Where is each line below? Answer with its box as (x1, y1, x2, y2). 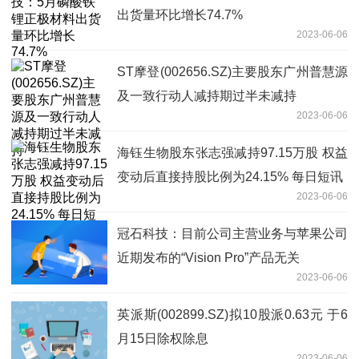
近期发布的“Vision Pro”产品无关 (117, 251, 300, 265)
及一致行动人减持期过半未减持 (117, 89, 296, 103)
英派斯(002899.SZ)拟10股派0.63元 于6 (117, 308, 348, 322)
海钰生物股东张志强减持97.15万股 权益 (117, 146, 348, 160)
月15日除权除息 (117, 332, 208, 346)
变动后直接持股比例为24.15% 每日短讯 (117, 170, 343, 184)
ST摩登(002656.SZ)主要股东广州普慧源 (117, 65, 348, 79)
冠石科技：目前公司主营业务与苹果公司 (117, 227, 348, 241)
